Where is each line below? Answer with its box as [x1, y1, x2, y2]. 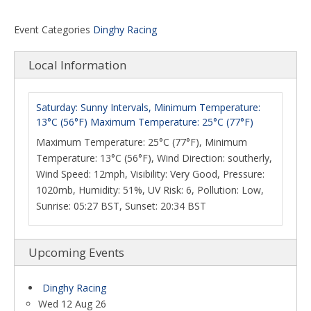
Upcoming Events [28, 244, 124, 260]
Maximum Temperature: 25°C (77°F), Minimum [36, 135, 247, 149]
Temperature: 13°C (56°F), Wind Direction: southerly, [36, 151, 272, 165]
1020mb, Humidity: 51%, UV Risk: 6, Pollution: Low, [36, 183, 264, 196]
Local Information [28, 57, 126, 73]
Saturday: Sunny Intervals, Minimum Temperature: [36, 101, 260, 114]
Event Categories [14, 23, 90, 36]
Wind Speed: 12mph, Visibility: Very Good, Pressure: [36, 167, 264, 180]
